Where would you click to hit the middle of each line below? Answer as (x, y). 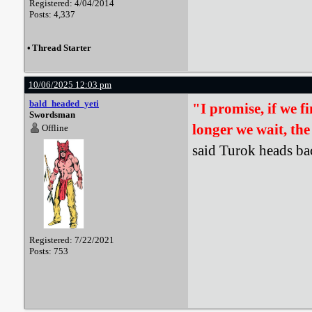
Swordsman (52, 115)
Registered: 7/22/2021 (72, 240)
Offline (55, 128)
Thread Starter (62, 48)
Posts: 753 (49, 251)
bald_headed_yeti (64, 103)
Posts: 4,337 (52, 14)
